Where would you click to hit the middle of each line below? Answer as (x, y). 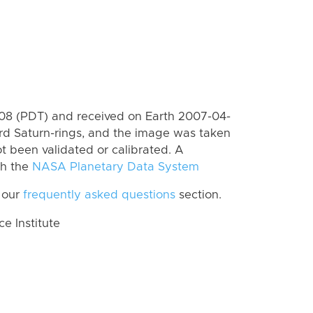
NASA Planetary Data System (116, 167)
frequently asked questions (99, 195)
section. (198, 195)
